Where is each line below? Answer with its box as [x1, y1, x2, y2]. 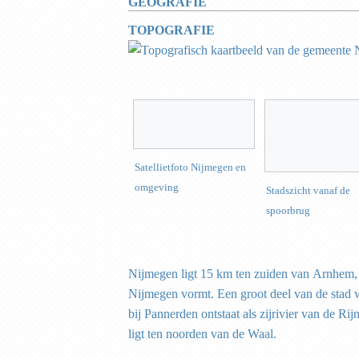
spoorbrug [266, 204, 310, 217]
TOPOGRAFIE [128, 22, 224, 37]
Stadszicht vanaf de [266, 184, 350, 197]
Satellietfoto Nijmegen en [135, 161, 246, 174]
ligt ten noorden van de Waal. [128, 326, 276, 341]
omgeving [135, 181, 179, 194]
